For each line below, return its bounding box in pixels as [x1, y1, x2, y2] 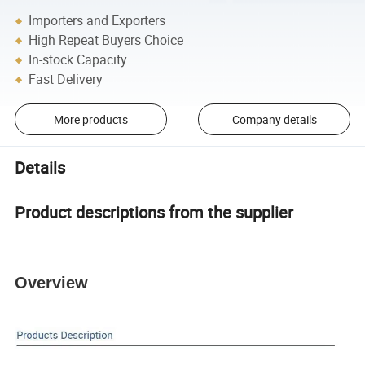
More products [53, 112, 128, 128]
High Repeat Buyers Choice [29, 31, 184, 50]
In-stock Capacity [29, 51, 128, 69]
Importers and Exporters [29, 11, 166, 30]
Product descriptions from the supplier [15, 201, 294, 224]
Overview [15, 274, 89, 292]
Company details [231, 112, 317, 128]
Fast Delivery [29, 70, 103, 89]
